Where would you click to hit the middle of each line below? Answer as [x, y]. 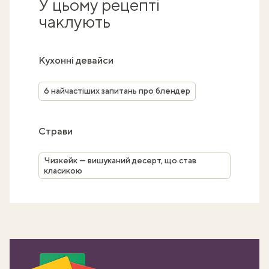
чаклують [74, 21]
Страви [56, 131]
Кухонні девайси [76, 60]
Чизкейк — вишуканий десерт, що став [120, 160]
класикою [63, 170]
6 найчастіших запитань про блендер [117, 91]
